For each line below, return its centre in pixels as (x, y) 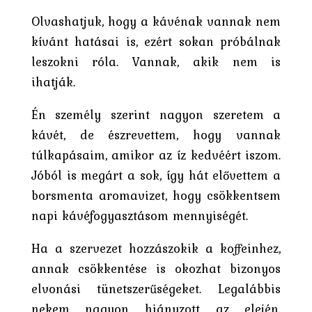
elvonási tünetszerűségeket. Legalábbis (156, 288)
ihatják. (53, 81)
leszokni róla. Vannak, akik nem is (156, 61)
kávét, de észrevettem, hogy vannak (156, 134)
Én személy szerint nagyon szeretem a (156, 114)
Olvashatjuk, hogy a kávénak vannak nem (156, 21)
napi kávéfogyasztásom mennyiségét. (139, 215)
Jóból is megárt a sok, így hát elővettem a (156, 175)
